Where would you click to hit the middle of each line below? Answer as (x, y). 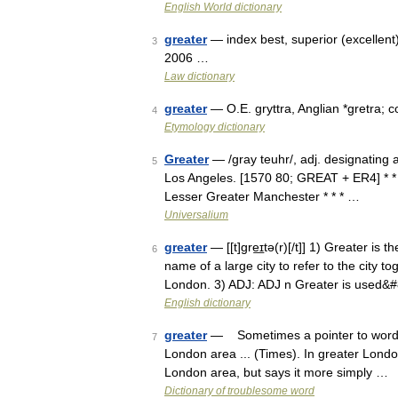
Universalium (196, 215)
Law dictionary (199, 76)
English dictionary (207, 303)
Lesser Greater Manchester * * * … (262, 196)
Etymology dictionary (215, 127)
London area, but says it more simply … (276, 372)
